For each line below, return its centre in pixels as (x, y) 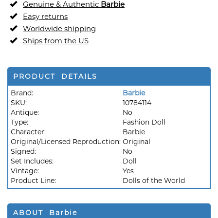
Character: (29, 132)
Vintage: (26, 171)
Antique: (26, 112)
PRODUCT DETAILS (55, 76)
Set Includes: (33, 161)
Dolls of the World (154, 181)
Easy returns (45, 16)
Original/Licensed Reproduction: (67, 142)
